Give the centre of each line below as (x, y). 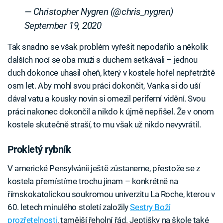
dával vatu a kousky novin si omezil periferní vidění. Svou (107, 98)
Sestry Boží (150, 207)
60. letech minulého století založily (69, 207)
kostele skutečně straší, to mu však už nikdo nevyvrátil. (104, 124)
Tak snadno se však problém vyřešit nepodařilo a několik (108, 47)
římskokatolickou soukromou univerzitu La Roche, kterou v (111, 194)
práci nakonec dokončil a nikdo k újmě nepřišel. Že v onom (111, 111)
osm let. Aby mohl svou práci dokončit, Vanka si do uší (104, 85)
